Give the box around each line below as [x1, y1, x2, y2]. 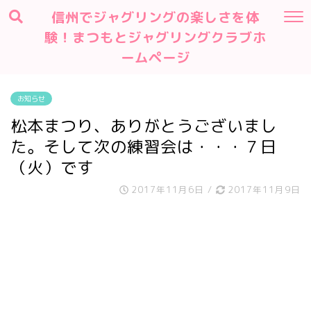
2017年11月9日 [225, 183, 301, 196]
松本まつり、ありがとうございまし [10, 115, 277, 137]
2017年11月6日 [131, 183, 205, 196]
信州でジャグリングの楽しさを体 [51, 9, 260, 26]
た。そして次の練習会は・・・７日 [10, 135, 277, 158]
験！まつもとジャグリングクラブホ [44, 29, 267, 46]
